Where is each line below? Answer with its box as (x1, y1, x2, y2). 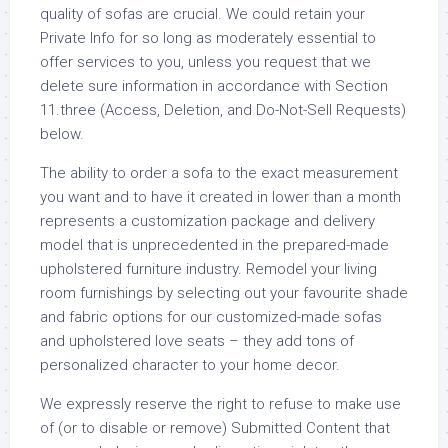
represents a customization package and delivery (40, 212, 375, 230)
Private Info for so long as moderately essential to (40, 29, 376, 47)
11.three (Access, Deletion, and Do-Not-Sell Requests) (40, 101, 406, 119)
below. (40, 125, 84, 143)
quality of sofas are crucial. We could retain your (40, 5, 365, 23)
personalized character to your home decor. (40, 356, 340, 374)
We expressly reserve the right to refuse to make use (40, 395, 401, 413)
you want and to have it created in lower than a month (40, 188, 401, 206)
